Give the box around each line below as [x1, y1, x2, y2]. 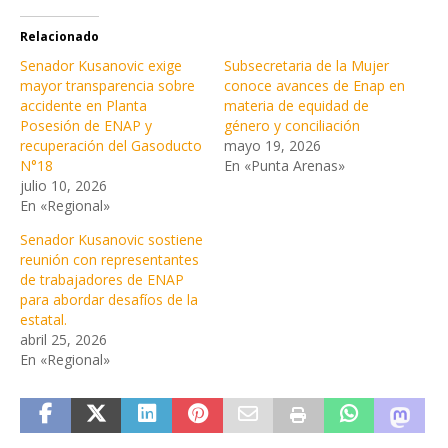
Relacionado [20, 28, 99, 46]
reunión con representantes [20, 250, 199, 270]
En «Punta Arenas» [224, 156, 345, 176]
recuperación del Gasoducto [20, 136, 202, 156]
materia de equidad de [224, 96, 369, 116]
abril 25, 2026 [20, 330, 107, 350]
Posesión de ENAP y [20, 116, 152, 136]
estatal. [20, 310, 67, 330]
